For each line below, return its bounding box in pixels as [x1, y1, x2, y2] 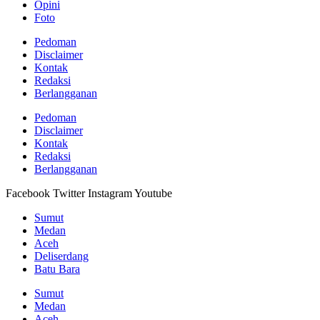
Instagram [88, 186, 132, 199]
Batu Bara [34, 262, 80, 275]
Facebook [6, 186, 50, 199]
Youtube [134, 186, 172, 199]
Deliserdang [34, 249, 89, 262]
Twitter [53, 186, 85, 199]
